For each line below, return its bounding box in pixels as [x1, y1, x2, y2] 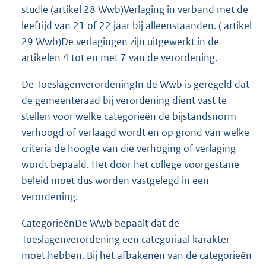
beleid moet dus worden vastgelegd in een [21, 173, 209, 187]
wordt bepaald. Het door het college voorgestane [21, 157, 239, 171]
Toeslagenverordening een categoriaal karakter [21, 232, 230, 246]
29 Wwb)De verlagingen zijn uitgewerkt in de [21, 34, 219, 48]
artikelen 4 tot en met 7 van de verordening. [21, 50, 217, 64]
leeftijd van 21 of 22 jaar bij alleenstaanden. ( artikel [21, 18, 252, 32]
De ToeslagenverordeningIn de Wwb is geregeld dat [21, 77, 249, 91]
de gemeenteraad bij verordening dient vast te [21, 93, 227, 107]
